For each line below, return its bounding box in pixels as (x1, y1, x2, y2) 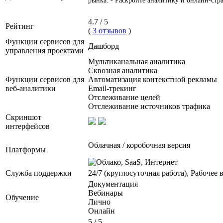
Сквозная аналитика (88, 66, 157, 75)
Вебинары (88, 189, 123, 198)
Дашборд (88, 42, 119, 51)
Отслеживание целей (88, 93, 160, 102)
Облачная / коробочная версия (88, 141, 190, 150)
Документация (88, 180, 138, 189)
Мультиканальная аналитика (88, 57, 185, 66)
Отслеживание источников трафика (88, 102, 210, 111)
